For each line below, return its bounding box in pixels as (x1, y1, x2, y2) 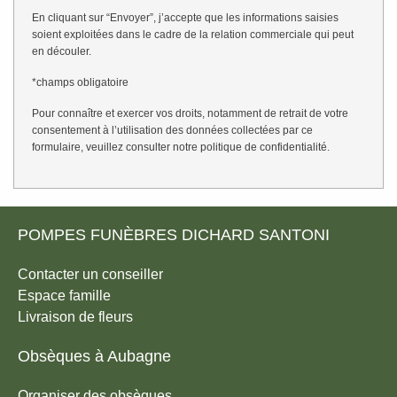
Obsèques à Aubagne (18, 347, 171, 366)
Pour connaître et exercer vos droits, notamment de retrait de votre (32, 107, 348, 121)
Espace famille (18, 288, 111, 304)
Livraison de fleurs (18, 309, 133, 325)
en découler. (32, 45, 91, 58)
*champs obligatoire (32, 76, 128, 90)
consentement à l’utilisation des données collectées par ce (32, 124, 313, 137)
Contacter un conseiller (18, 267, 163, 283)
